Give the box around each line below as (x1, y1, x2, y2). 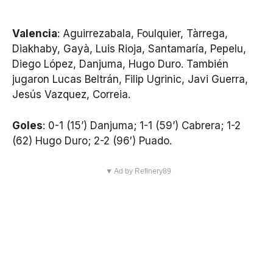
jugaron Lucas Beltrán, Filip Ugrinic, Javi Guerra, (12, 73, 248, 86)
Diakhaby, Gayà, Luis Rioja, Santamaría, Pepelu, (12, 43, 246, 55)
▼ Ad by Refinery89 (105, 167, 171, 176)
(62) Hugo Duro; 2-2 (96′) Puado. (12, 134, 172, 147)
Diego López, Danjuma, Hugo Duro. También (12, 58, 229, 71)
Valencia (12, 27, 57, 40)
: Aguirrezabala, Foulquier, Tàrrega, (57, 27, 228, 40)
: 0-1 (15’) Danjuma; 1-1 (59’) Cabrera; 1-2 (43, 119, 241, 132)
